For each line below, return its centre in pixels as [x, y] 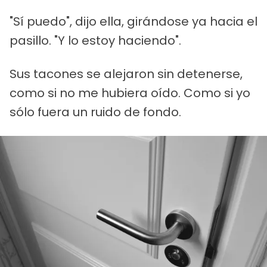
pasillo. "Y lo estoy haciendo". [95, 40]
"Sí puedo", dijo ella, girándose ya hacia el [133, 21]
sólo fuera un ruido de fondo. [95, 112]
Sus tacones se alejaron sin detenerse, [126, 74]
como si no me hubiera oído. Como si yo [130, 93]
